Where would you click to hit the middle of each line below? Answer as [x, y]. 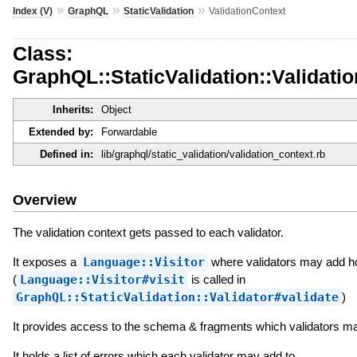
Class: [42, 53]
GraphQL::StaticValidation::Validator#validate [177, 297]
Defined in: [66, 155]
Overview [44, 200]
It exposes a [46, 261]
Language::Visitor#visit [102, 279]
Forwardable [129, 132]
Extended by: [61, 132]
